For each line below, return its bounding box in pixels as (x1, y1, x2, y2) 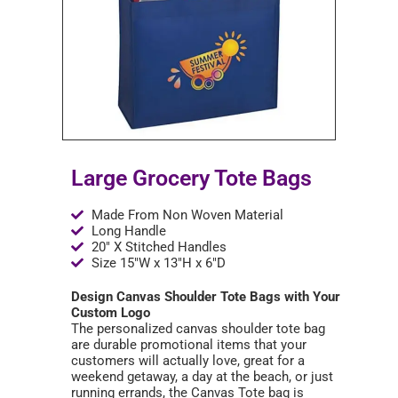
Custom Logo (71, 305, 150, 321)
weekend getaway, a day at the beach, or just (71, 369, 333, 385)
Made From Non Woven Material (91, 207, 283, 223)
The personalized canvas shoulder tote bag (71, 321, 325, 337)
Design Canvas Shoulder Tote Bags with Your (71, 289, 340, 305)
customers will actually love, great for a (71, 353, 305, 369)
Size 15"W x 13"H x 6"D (91, 255, 226, 271)
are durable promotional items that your (71, 337, 306, 353)
